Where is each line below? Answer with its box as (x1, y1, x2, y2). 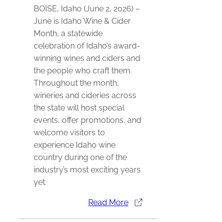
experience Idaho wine (34, 140, 115, 150)
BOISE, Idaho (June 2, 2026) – (34, 4, 140, 14)
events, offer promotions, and (34, 115, 141, 125)
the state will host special (34, 103, 124, 113)
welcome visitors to (34, 128, 105, 138)
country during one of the (34, 153, 127, 163)
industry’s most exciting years (34, 165, 141, 175)
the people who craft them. (34, 66, 132, 76)
